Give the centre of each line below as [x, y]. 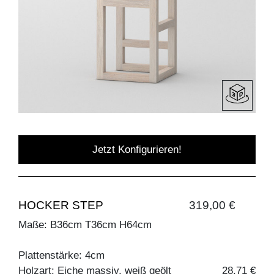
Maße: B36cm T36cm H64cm [85, 224]
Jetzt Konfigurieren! [137, 149]
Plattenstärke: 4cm [61, 255]
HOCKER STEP [61, 205]
